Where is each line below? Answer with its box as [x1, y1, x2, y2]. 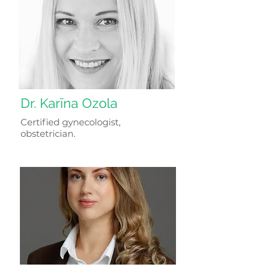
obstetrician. [20, 128, 75, 139]
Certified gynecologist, [20, 116, 121, 128]
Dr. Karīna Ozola [20, 95, 118, 111]
